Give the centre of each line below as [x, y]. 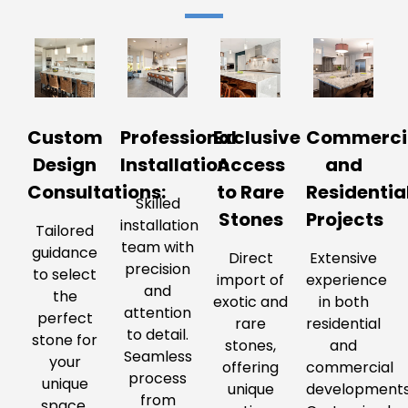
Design [65, 165]
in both [343, 302]
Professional [178, 138]
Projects [345, 220]
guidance [65, 253]
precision [158, 270]
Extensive [343, 259]
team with [158, 248]
